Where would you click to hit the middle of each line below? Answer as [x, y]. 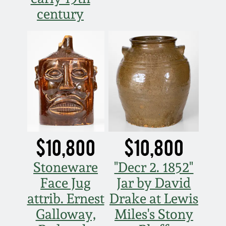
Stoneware [66, 167]
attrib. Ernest [66, 198]
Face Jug [66, 183]
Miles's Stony [154, 214]
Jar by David [154, 183]
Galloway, [66, 214]
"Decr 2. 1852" [154, 167]
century [61, 14]
